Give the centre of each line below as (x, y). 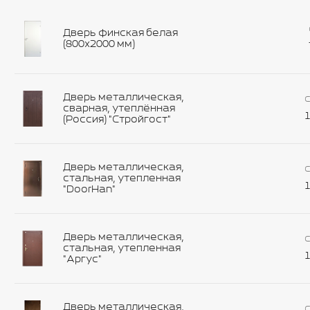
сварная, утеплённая (119, 108)
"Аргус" (82, 259)
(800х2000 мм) (99, 44)
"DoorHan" (89, 189)
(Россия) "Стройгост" (117, 119)
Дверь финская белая (120, 33)
